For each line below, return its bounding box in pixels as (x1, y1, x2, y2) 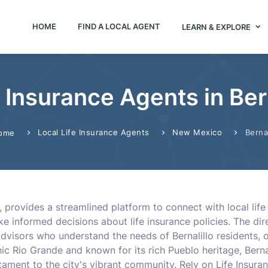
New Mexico (172, 127, 222, 137)
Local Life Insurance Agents (38, 127, 150, 137)
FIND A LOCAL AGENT (77, 21, 160, 31)
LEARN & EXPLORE (181, 22, 252, 32)
